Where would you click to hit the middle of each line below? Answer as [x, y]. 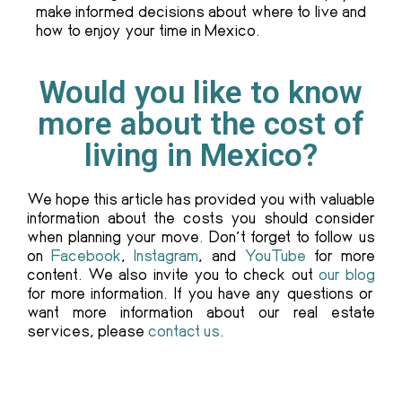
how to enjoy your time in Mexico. [148, 30]
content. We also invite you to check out [173, 274]
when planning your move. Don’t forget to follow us [201, 236]
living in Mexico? [201, 156]
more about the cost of [201, 125]
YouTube [271, 255]
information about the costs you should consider [201, 218]
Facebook [87, 255]
